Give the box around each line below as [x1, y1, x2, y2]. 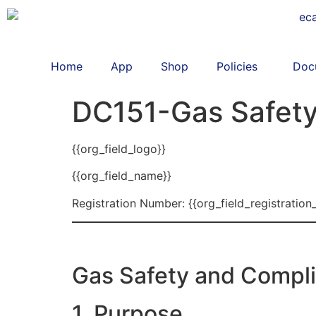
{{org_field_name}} [72, 169, 171, 183]
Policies [217, 59, 257, 73]
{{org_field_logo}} [72, 142, 166, 156]
